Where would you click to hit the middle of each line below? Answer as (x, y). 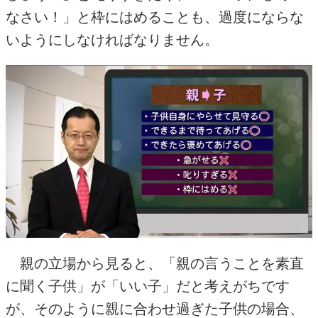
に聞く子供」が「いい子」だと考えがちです (148, 286)
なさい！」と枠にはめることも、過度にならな (155, 17)
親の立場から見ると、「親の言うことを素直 (155, 263)
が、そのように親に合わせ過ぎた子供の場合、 (155, 308)
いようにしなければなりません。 (112, 40)
